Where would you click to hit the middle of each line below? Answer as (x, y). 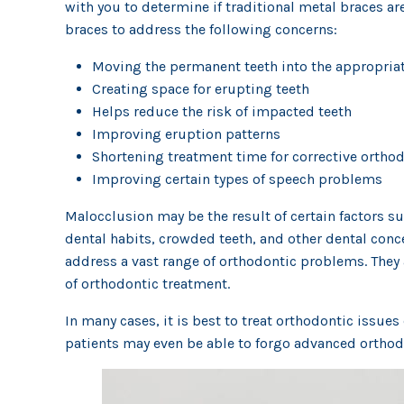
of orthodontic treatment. (147, 284)
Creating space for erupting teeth (201, 89)
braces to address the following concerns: (201, 29)
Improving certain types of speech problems (237, 179)
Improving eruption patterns (186, 134)
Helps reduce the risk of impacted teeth (222, 111)
